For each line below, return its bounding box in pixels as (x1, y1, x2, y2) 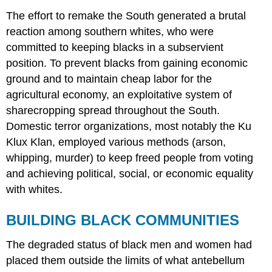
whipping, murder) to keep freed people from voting (6, 151, 254, 164)
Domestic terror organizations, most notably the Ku (6, 120, 252, 132)
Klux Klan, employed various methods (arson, (6, 135, 226, 148)
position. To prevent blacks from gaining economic (6, 56, 248, 69)
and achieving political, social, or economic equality (6, 167, 254, 180)
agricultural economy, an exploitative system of (6, 88, 233, 101)
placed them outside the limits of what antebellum (6, 254, 245, 267)
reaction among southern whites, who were (6, 25, 214, 38)
